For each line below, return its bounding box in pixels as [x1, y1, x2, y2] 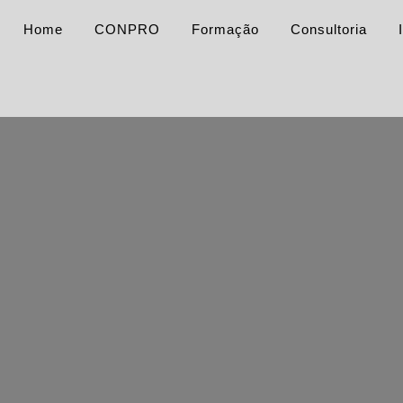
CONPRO [94, 22, 160, 37]
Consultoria [290, 22, 367, 37]
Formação [191, 22, 259, 37]
